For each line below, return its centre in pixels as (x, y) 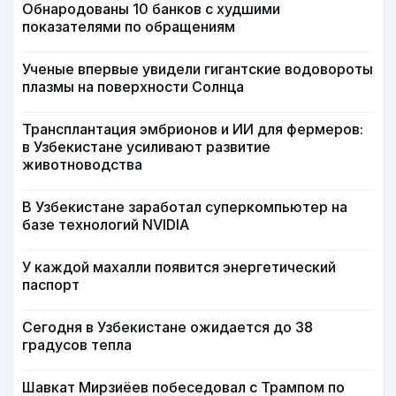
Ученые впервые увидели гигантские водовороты (198, 69)
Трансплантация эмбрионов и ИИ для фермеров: (193, 129)
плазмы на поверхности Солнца (133, 86)
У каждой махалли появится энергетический (179, 267)
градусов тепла (77, 344)
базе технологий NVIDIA (106, 224)
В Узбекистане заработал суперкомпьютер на (185, 206)
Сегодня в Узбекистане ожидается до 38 (168, 327)
